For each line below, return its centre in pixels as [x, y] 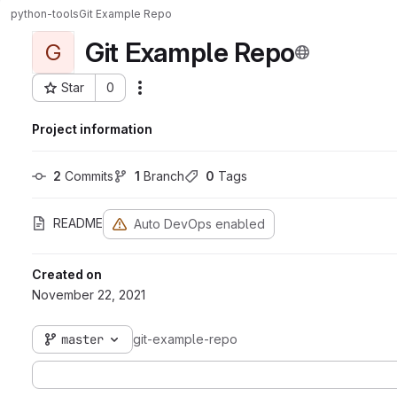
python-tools [45, 13]
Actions [167, 93]
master [82, 339]
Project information [92, 129]
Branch [162, 176]
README [78, 223]
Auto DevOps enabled [199, 224]
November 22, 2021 [89, 295]
